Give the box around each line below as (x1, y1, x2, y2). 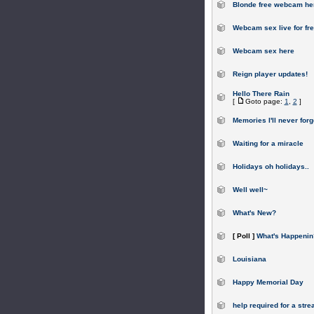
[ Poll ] (232, 232, 254, 240)
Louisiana (232, 255, 266, 263)
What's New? (232, 209, 276, 217)
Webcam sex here (232, 47, 294, 55)
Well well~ (232, 186, 268, 193)
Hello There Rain (232, 90, 289, 97)
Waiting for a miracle (232, 139, 303, 147)
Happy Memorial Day (232, 278, 303, 286)
